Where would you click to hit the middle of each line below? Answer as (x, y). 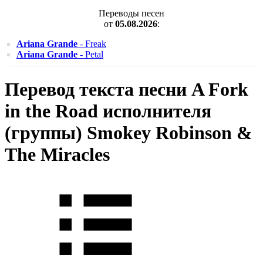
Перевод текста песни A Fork (127, 90)
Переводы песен (131, 13)
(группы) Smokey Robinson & (129, 133)
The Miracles (57, 155)
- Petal (90, 54)
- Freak (92, 44)
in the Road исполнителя (108, 111)
